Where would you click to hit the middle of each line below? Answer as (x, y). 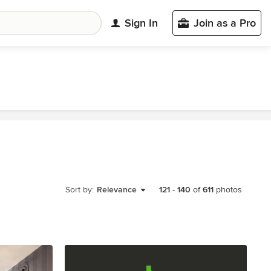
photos (228, 190)
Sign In (141, 23)
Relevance (117, 189)
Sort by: (80, 189)
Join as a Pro (225, 23)
